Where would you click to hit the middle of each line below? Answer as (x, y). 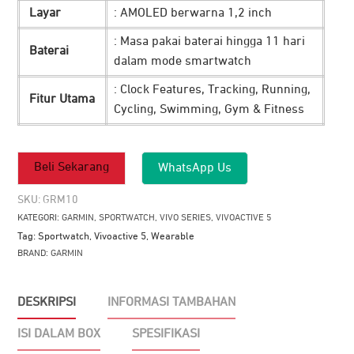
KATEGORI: (40, 218)
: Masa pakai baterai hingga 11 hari (209, 41)
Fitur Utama (60, 99)
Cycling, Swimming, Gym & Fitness (209, 109)
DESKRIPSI (47, 302)
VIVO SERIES (185, 218)
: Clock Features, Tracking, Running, (212, 90)
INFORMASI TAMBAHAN (171, 302)
